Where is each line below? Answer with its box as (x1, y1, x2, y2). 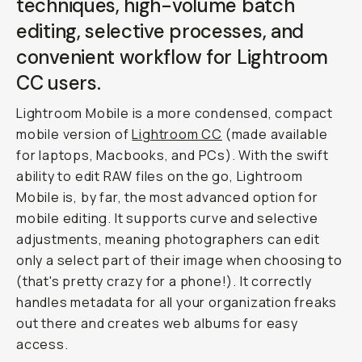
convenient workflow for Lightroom (16, 44, 329, 69)
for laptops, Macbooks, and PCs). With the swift (16, 146, 329, 164)
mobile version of (16, 125, 133, 143)
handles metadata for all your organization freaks (16, 293, 338, 311)
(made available (222, 125, 328, 143)
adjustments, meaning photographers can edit (16, 230, 320, 248)
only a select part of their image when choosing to (16, 251, 343, 269)
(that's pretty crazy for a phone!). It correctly (16, 272, 312, 290)
